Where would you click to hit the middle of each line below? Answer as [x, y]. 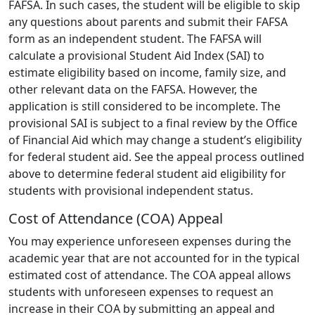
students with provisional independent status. [131, 190]
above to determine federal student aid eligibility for [147, 173]
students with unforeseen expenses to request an [141, 291]
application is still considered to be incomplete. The [144, 106]
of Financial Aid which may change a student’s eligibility [155, 140]
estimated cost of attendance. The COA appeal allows [150, 275]
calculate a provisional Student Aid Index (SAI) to [136, 55]
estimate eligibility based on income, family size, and [147, 72]
